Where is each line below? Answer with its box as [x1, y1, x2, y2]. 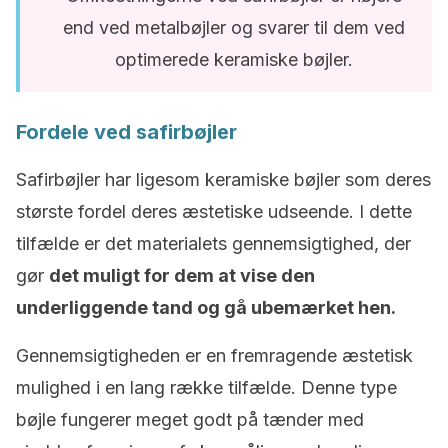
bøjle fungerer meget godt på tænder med [16, 409, 364, 430]
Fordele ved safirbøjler [16, 120, 237, 144]
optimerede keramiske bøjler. [115, 49, 353, 70]
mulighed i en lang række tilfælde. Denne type [16, 377, 397, 398]
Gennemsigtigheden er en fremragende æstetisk [16, 345, 413, 366]
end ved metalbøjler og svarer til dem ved [63, 17, 405, 38]
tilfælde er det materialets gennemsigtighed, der [16, 233, 411, 254]
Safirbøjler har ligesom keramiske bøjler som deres [16, 169, 431, 190]
